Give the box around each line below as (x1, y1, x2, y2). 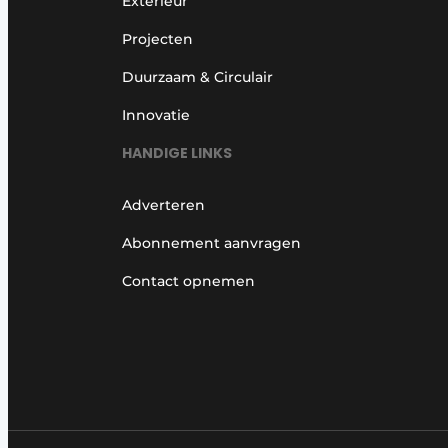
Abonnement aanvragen (122, 234, 301, 253)
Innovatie (122, 105, 190, 124)
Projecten (122, 29, 193, 48)
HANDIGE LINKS (122, 143, 232, 164)
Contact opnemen (122, 272, 255, 291)
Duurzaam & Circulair (122, 67, 273, 86)
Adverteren (122, 196, 205, 215)
